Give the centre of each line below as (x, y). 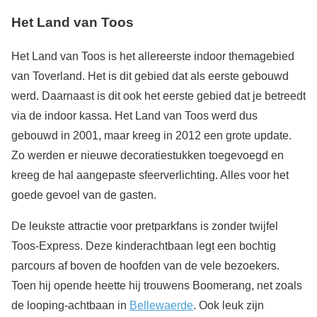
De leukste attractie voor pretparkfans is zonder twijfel (145, 226)
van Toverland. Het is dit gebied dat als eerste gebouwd (150, 76)
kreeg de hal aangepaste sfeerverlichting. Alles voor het (150, 175)
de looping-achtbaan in (70, 306)
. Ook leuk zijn (229, 306)
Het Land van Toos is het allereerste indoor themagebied (153, 57)
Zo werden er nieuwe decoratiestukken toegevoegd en (148, 156)
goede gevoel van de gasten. (84, 195)
